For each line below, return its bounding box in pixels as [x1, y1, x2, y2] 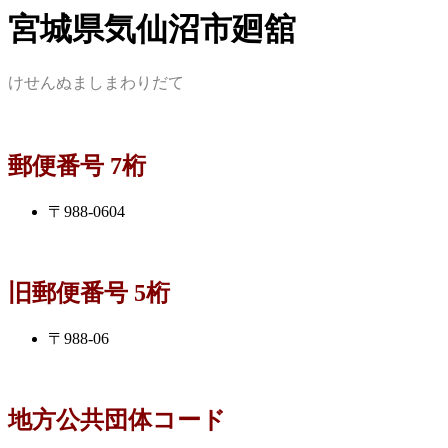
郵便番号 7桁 [8, 153, 146, 180]
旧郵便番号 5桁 [8, 280, 170, 307]
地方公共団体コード [8, 406, 226, 433]
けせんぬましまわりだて [8, 74, 184, 92]
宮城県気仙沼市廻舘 [8, 11, 296, 47]
